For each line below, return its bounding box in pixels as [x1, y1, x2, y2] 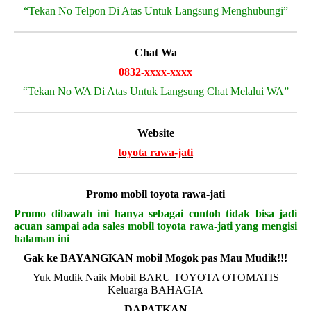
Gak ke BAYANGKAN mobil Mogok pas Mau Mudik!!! [24, 252, 287, 264]
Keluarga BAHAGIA [108, 284, 203, 296]
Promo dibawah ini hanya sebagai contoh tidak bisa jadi [14, 208, 297, 219]
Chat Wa [134, 47, 177, 58]
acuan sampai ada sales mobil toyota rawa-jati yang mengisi [14, 220, 297, 232]
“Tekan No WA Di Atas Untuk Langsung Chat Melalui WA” [22, 85, 289, 97]
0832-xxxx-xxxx [119, 66, 192, 78]
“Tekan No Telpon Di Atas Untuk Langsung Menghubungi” [23, 5, 288, 17]
